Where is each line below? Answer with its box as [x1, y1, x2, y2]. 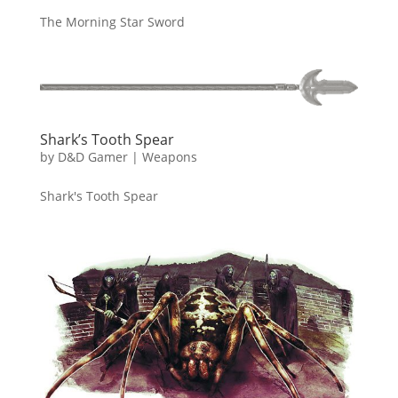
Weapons [141, 148, 197, 166]
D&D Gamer [57, 148, 128, 166]
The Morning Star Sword [39, 12, 185, 30]
